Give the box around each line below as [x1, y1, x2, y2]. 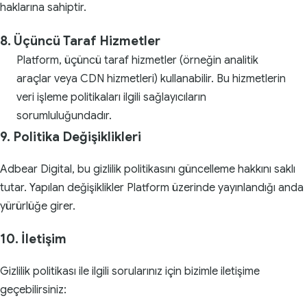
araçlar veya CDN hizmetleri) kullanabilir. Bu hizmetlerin [16, 72, 286, 86]
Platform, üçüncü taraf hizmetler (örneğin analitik [16, 53, 258, 68]
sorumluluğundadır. [16, 109, 112, 123]
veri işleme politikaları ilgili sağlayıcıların [16, 90, 206, 105]
